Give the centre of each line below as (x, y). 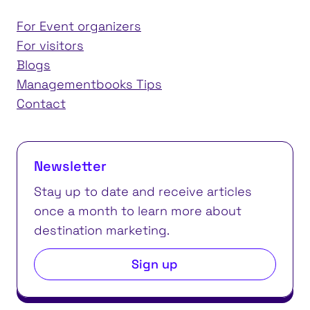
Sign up (155, 264)
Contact (41, 103)
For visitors (50, 45)
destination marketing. (102, 230)
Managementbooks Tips (89, 84)
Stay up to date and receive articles (143, 191)
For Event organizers (79, 26)
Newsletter (70, 166)
